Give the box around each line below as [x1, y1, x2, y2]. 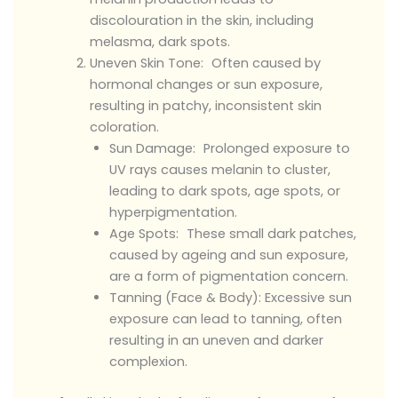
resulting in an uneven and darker [108, 331, 323, 350]
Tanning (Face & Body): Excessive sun [108, 289, 352, 307]
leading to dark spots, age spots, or [108, 182, 340, 201]
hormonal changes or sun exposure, [89, 76, 322, 94]
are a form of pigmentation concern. [108, 267, 348, 286]
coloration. [89, 118, 159, 137]
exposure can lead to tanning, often [108, 310, 342, 329]
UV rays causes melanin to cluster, [108, 161, 330, 179]
